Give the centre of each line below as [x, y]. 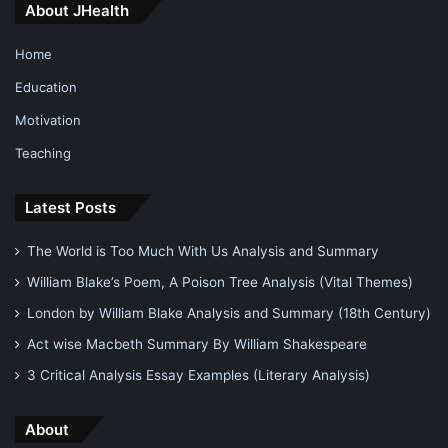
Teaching [43, 152]
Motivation [48, 119]
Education [46, 86]
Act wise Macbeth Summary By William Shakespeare [197, 343]
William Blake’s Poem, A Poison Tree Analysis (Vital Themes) [220, 281]
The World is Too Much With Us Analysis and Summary [203, 250]
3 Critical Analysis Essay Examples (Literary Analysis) [198, 374]
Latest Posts [70, 207]
